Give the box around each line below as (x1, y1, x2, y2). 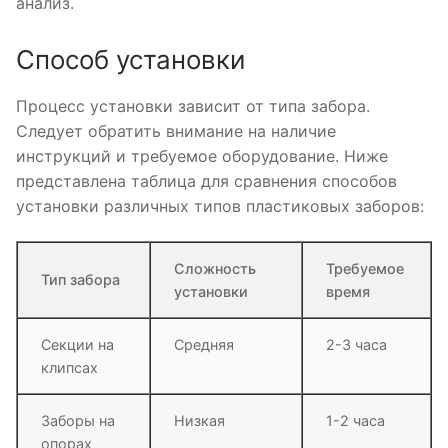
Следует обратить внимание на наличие (16, 120, 336, 141)
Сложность (174, 260, 257, 278)
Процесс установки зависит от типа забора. (16, 95, 370, 116)
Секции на (41, 336, 115, 354)
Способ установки (16, 43, 245, 75)
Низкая (174, 412, 226, 430)
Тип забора (41, 271, 121, 289)
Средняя (174, 336, 235, 354)
